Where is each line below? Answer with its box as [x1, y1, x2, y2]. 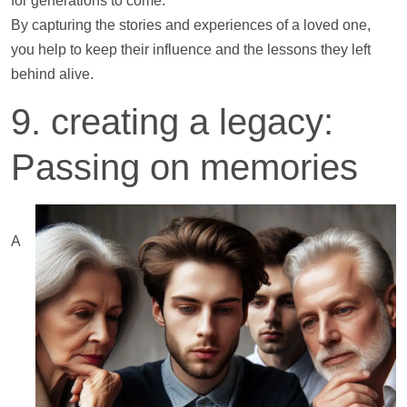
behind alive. [11, 65, 94, 82]
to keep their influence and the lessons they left [66, 41, 371, 57]
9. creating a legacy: [11, 102, 333, 143]
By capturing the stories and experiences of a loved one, [11, 16, 371, 33]
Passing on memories [11, 147, 358, 188]
